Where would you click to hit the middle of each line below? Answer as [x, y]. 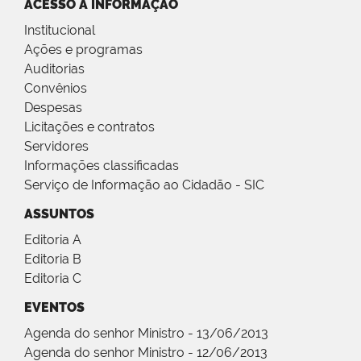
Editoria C [53, 279]
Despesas [53, 108]
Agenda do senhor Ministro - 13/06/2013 [146, 334]
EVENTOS [54, 308]
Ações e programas [83, 50]
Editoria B [53, 259]
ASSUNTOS [59, 214]
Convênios [56, 89]
